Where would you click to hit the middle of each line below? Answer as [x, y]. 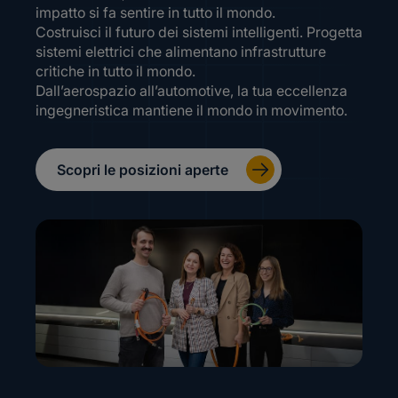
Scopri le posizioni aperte [143, 170]
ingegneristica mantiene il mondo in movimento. [191, 111]
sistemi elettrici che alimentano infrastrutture [181, 52]
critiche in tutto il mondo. [115, 72]
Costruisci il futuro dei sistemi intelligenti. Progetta [199, 32]
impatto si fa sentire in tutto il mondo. [155, 13]
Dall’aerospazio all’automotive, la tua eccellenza [191, 91]
